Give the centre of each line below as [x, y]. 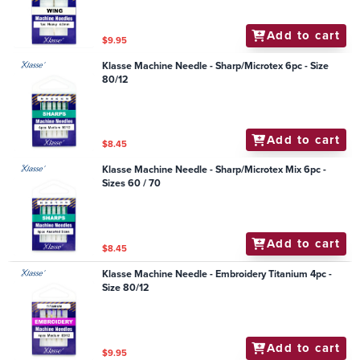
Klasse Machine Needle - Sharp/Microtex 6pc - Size [216, 65]
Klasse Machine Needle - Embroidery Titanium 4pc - [217, 274]
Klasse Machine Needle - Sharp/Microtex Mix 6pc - [215, 170]
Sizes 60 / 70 [132, 184]
